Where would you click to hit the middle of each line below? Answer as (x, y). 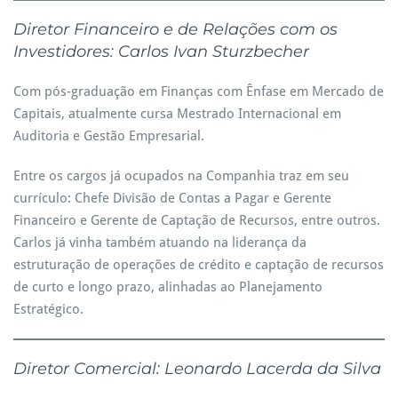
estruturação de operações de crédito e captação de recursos (199, 265)
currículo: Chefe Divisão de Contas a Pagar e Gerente (172, 198)
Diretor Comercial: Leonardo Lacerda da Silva (197, 369)
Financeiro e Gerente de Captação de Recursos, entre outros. (197, 220)
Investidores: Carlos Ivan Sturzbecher (161, 52)
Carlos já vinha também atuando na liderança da (160, 243)
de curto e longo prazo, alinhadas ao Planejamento (168, 287)
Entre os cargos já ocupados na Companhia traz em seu (181, 176)
